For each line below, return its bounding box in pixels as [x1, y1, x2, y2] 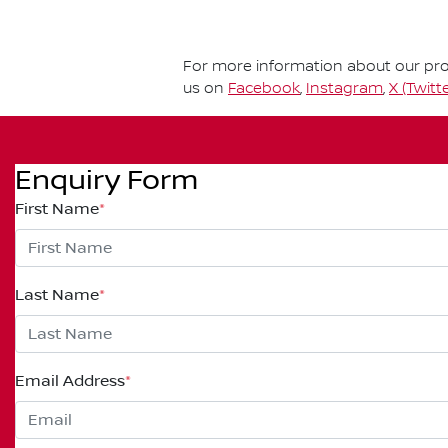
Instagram [306, 79, 383, 98]
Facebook [228, 79, 300, 98]
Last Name [15, 285, 99, 304]
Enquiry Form [15, 163, 198, 197]
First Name [15, 199, 99, 218]
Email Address [15, 371, 125, 390]
